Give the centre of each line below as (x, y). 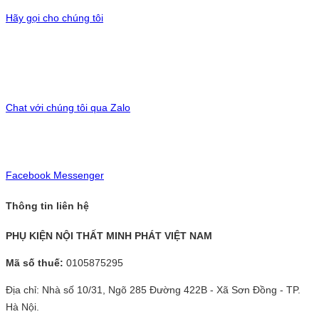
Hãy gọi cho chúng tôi (54, 18)
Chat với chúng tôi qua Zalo (68, 108)
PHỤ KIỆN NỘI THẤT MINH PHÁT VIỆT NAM (109, 236)
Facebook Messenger (55, 176)
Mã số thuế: (36, 263)
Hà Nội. (22, 307)
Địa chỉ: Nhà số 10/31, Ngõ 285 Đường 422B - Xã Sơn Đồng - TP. (153, 290)
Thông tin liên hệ (47, 205)
